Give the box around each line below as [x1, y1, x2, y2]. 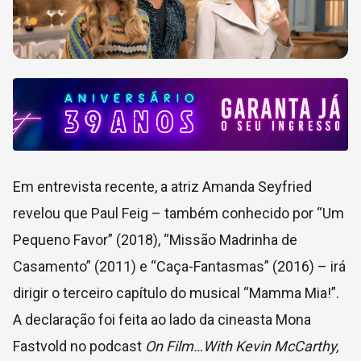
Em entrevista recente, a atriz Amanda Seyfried [13, 177, 312, 195]
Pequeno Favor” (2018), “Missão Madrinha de [13, 230, 297, 248]
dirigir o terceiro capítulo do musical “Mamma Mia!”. [13, 284, 339, 301]
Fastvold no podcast [13, 337, 145, 355]
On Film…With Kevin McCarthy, [145, 337, 339, 355]
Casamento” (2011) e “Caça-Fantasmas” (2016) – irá [13, 257, 346, 275]
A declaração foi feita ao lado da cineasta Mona [13, 310, 311, 328]
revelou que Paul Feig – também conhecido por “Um [13, 204, 344, 222]
